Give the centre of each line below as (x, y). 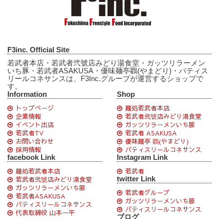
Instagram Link (142, 157)
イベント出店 (35, 124)
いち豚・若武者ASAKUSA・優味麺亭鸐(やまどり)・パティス (108, 70)
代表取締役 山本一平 (45, 212)
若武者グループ (147, 192)
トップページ (35, 108)
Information (27, 94)
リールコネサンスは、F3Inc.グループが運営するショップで (105, 78)
